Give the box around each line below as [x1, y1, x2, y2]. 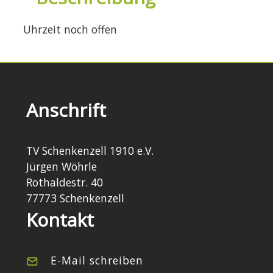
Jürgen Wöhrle [26, 158, 97, 174]
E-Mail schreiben [50, 252, 143, 268]
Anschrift [26, 97, 106, 122]
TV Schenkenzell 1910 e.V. [26, 143, 154, 158]
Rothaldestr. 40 [26, 174, 103, 190]
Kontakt [26, 207, 94, 232]
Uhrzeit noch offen [23, 21, 118, 37]
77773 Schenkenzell [26, 190, 124, 205]
